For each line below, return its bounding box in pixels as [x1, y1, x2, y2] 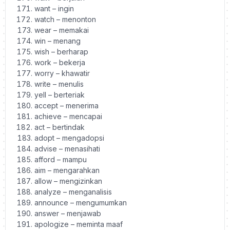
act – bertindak [34, 122, 85, 131]
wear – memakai [34, 25, 89, 34]
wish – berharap [34, 47, 88, 56]
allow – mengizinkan [34, 176, 102, 185]
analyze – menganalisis [34, 187, 112, 196]
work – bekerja [34, 57, 85, 67]
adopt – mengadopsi [34, 133, 104, 142]
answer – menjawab [34, 208, 101, 218]
